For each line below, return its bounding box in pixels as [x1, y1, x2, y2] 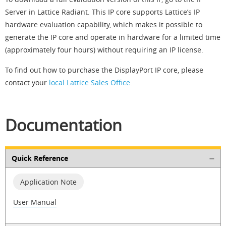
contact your [5, 77, 49, 87]
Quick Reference [11, 153, 68, 163]
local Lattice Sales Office [49, 77, 130, 87]
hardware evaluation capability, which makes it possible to [5, 19, 202, 29]
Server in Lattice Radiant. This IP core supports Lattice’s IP [5, 7, 200, 17]
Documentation [5, 114, 122, 136]
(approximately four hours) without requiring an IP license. [5, 44, 203, 54]
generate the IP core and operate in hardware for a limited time [5, 32, 220, 42]
